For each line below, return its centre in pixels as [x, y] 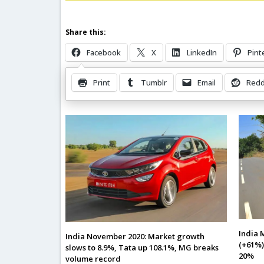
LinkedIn [202, 52]
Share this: [86, 32]
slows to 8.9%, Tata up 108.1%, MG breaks [142, 248]
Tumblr [154, 82]
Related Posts [96, 95]
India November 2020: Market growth [135, 237]
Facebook [104, 52]
